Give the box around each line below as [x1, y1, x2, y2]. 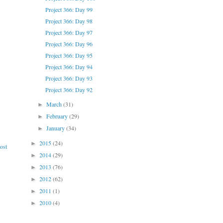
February [46, 112, 70, 120]
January [46, 124, 67, 132]
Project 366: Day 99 [45, 5, 93, 14]
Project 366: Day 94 [45, 63, 93, 71]
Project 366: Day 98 [45, 17, 93, 25]
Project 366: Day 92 [45, 86, 93, 94]
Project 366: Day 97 [45, 28, 93, 37]
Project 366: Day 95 [45, 51, 93, 60]
